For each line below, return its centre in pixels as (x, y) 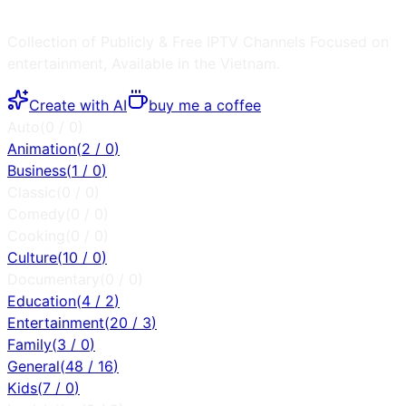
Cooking (36, 235)
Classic (32, 192)
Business (37, 170)
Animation (42, 148)
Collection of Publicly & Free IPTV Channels (159, 41)
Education (42, 300)
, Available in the (162, 63)
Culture (32, 257)
